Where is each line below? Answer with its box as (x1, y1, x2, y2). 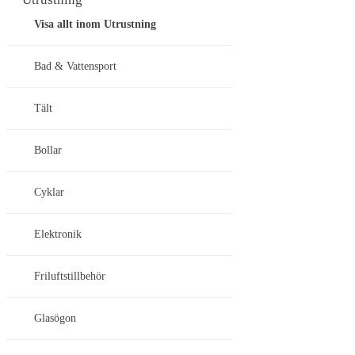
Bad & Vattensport (34, 60, 116, 73)
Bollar (34, 144, 62, 157)
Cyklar (34, 186, 64, 199)
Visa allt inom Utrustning (34, 18, 156, 31)
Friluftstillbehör (34, 270, 105, 283)
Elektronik (34, 228, 82, 241)
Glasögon (34, 312, 76, 325)
